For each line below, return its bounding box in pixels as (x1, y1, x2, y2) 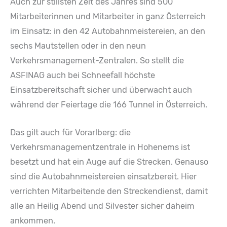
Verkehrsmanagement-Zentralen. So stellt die (10, 55, 184, 65)
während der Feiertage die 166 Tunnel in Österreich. (10, 99, 207, 109)
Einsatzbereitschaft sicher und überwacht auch (10, 85, 192, 95)
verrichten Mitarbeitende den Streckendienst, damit (10, 186, 208, 197)
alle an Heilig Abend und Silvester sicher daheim (10, 201, 195, 211)
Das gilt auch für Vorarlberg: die (10, 128, 131, 138)
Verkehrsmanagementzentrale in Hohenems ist (10, 142, 190, 153)
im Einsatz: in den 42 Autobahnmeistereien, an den (10, 26, 205, 36)
